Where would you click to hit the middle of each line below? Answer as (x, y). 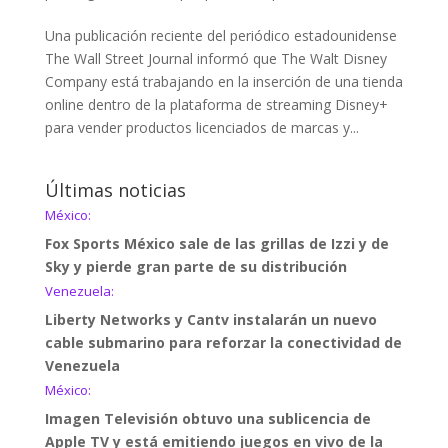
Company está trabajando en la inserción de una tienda (223, 81)
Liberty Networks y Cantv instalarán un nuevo (210, 319)
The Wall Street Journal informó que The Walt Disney (215, 58)
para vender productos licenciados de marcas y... (201, 127)
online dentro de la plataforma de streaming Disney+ (216, 104)
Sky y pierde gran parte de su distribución (195, 266)
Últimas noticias (115, 189)
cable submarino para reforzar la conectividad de (223, 342)
